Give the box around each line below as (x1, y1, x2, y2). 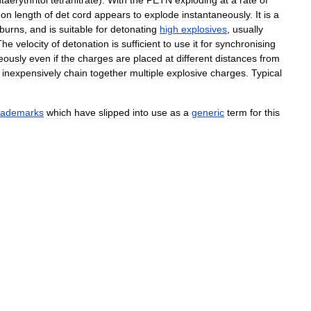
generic (192, 107, 224, 119)
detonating (110, 24, 157, 35)
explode (144, 9, 179, 21)
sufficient (121, 38, 160, 50)
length (15, 9, 42, 21)
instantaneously (182, 9, 250, 21)
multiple (130, 67, 164, 79)
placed (133, 53, 162, 65)
